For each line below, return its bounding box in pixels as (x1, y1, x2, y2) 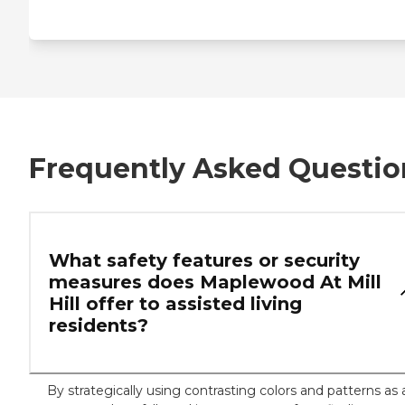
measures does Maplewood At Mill (49, 270, 381, 293)
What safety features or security (49, 249, 360, 271)
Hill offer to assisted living (49, 292, 302, 315)
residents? (49, 314, 148, 336)
